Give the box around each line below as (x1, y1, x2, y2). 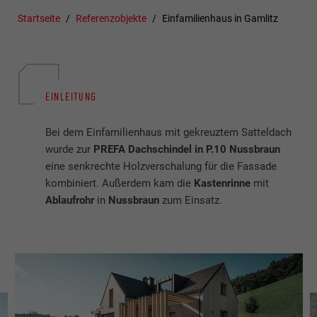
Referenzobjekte (76, 13, 147, 25)
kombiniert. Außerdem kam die (45, 177, 195, 190)
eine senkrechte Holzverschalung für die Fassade (45, 160, 277, 173)
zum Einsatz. (162, 194, 223, 207)
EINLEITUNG (45, 90, 97, 103)
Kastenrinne (194, 177, 254, 190)
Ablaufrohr (45, 194, 98, 207)
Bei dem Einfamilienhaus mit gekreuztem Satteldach (45, 126, 292, 139)
